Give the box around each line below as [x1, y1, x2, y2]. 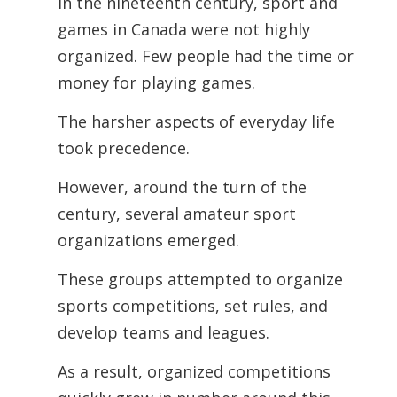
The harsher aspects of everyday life [57, 111, 335, 132]
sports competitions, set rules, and [57, 295, 328, 316]
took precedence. [57, 137, 190, 159]
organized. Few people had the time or [57, 45, 354, 66]
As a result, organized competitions [57, 361, 331, 382]
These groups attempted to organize [57, 269, 343, 290]
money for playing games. [57, 72, 255, 93]
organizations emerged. [57, 230, 239, 251]
